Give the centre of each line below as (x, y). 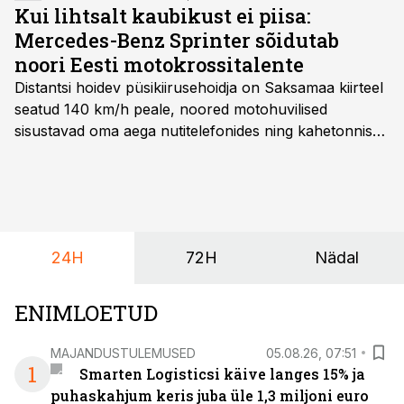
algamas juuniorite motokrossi (116, 196)
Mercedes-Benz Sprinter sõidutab (177, 40)
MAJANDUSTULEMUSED (123, 353)
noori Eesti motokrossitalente (159, 64)
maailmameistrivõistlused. (100, 217)
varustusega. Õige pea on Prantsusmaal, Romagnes (191, 174)
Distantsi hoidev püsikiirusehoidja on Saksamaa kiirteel (199, 87)
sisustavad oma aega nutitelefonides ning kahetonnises (201, 131)
